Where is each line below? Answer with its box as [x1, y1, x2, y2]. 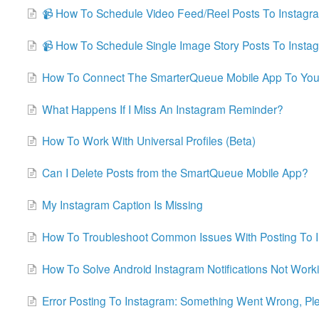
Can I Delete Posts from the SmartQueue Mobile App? [41, 164, 308, 181]
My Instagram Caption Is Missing [41, 197, 203, 213]
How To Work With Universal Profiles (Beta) [41, 132, 256, 149]
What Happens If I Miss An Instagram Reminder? [41, 100, 283, 117]
